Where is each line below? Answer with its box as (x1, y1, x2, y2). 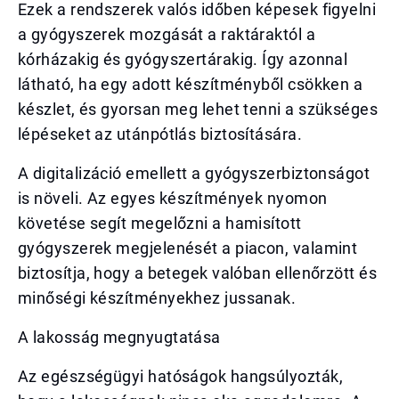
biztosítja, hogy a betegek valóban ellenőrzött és (18, 264, 378, 282)
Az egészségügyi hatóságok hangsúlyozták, (18, 367, 344, 386)
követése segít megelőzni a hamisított (18, 214, 302, 232)
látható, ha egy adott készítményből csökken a (18, 75, 363, 94)
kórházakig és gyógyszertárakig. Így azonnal (18, 50, 348, 69)
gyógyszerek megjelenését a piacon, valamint (18, 239, 358, 257)
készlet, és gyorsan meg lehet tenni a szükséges (18, 100, 379, 118)
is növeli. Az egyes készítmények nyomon (18, 189, 328, 208)
